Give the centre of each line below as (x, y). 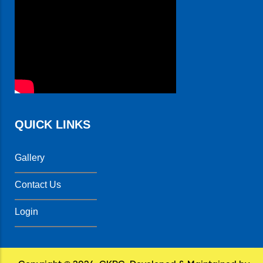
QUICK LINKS (53, 124)
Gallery (30, 158)
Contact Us (38, 185)
